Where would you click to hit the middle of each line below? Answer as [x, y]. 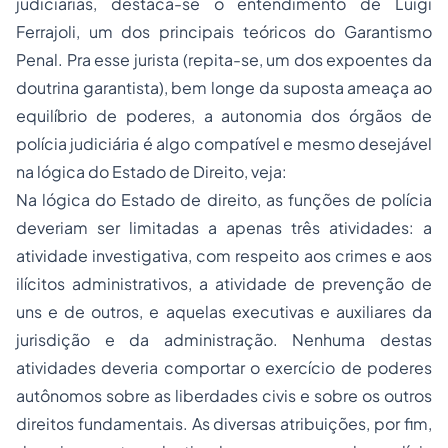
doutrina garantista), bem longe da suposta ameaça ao [224, 88]
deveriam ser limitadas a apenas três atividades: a [224, 228]
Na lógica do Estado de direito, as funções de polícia [224, 200]
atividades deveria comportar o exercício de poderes [224, 368]
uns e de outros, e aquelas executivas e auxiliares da [224, 312]
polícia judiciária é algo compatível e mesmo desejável [224, 144]
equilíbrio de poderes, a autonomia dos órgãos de [224, 116]
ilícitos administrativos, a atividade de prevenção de [224, 284]
